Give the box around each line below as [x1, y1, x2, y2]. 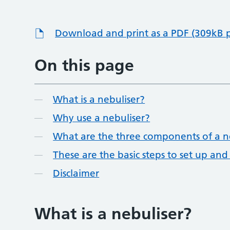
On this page [34, 55, 135, 75]
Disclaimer [53, 167, 100, 179]
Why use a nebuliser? [53, 112, 150, 124]
